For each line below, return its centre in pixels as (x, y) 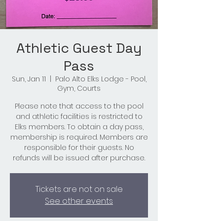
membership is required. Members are (79, 137)
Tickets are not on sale (79, 189)
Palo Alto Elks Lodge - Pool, (101, 79)
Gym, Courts (79, 89)
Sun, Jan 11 (29, 79)
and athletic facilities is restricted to (79, 117)
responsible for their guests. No (79, 148)
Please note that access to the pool (79, 106)
